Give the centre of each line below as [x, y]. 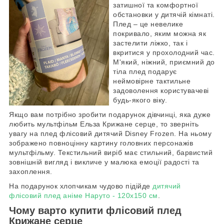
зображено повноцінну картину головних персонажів [101, 143]
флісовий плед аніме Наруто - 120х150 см [83, 196]
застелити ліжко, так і [150, 43]
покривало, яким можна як [159, 34]
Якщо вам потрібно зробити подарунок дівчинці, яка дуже [110, 115]
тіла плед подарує [145, 72]
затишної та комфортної [155, 5]
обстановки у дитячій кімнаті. [164, 15]
